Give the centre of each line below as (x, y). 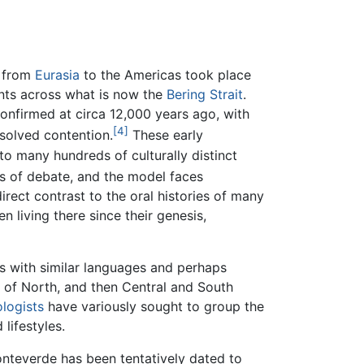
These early (166, 135)
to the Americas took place (166, 75)
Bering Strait (205, 95)
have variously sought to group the (154, 306)
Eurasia (58, 75)
